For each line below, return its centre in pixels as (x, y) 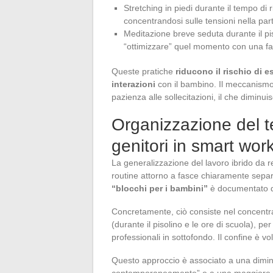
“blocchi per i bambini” (160, 188)
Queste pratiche (144, 71)
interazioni (133, 84)
